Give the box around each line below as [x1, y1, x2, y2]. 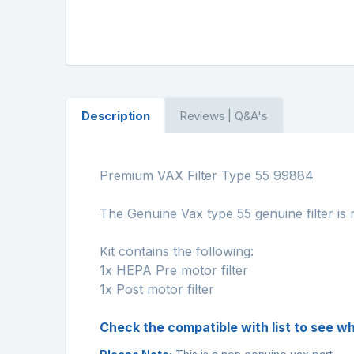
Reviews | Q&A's [179, 108, 268, 124]
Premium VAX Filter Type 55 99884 [100, 168, 314, 184]
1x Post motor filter [100, 281, 214, 298]
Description [81, 108, 150, 124]
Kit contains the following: [100, 243, 254, 260]
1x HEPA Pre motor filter [100, 262, 248, 279]
